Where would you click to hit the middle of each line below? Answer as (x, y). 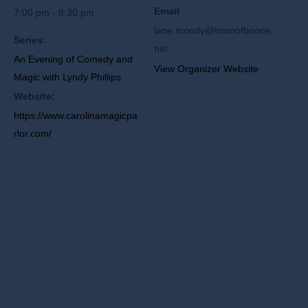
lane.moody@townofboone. (214, 31)
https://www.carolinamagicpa (76, 116)
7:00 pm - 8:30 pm (54, 13)
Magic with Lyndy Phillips (67, 77)
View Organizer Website (206, 69)
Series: (30, 40)
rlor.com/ (33, 134)
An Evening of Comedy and (73, 59)
